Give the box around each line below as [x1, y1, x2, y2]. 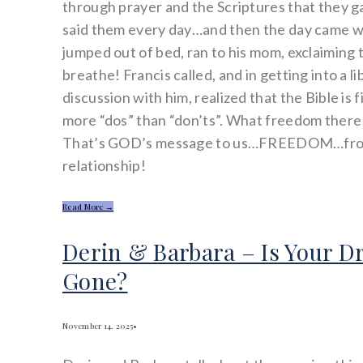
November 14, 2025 [62, 319, 134, 331]
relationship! [62, 156, 146, 175]
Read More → [62, 201, 114, 213]
